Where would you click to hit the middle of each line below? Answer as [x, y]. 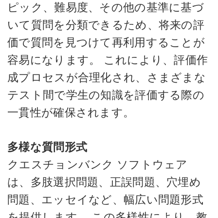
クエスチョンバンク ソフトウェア [98, 164]
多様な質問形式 [47, 147]
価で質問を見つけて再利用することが [106, 42]
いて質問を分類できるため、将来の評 [106, 25]
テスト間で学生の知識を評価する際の [106, 95]
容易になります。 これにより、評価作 [108, 60]
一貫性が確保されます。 [71, 112]
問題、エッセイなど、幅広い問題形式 [106, 199]
